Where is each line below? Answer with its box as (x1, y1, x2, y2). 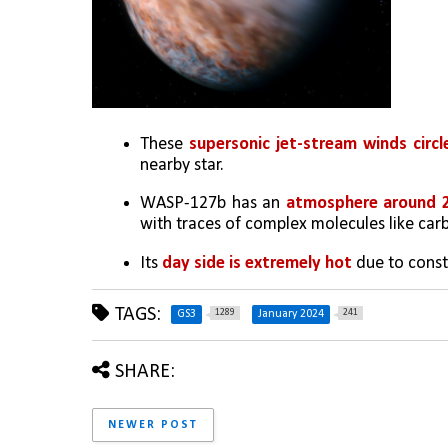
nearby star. (140, 155, 224, 175)
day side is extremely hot (162, 253, 352, 273)
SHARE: (115, 361, 175, 382)
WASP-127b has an (140, 194, 286, 214)
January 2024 (258, 307, 324, 320)
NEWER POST (108, 418, 198, 431)
